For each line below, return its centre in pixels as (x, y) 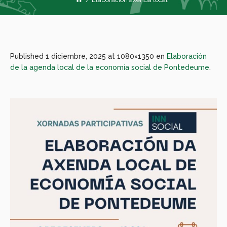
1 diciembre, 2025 (76, 56)
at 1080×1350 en (136, 56)
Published (28, 56)
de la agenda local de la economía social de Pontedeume (110, 67)
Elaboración (187, 56)
